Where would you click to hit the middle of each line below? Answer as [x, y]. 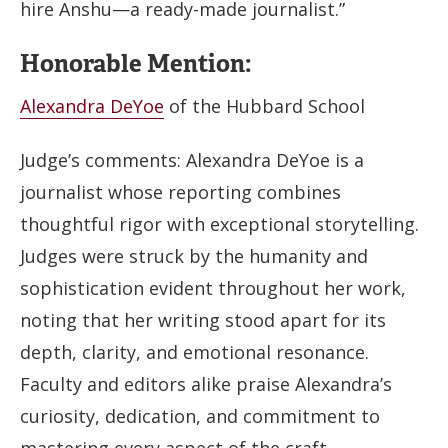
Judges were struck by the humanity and [194, 256]
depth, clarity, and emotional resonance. [194, 352]
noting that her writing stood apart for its [203, 320]
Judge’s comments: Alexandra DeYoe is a [192, 160]
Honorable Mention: [138, 63]
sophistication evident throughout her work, [213, 288]
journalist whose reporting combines [180, 192]
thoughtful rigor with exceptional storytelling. [219, 224]
